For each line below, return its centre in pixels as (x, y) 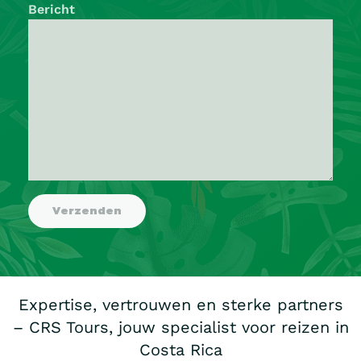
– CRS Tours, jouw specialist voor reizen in (180, 327)
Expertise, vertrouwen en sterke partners (180, 304)
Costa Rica (180, 349)
